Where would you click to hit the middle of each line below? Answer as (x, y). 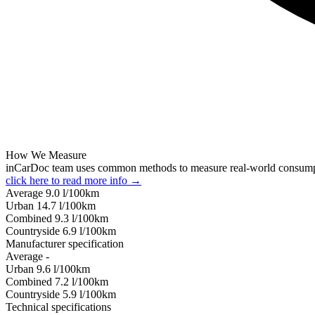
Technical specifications (58, 307)
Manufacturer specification (65, 243)
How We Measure (46, 155)
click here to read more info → (73, 180)
